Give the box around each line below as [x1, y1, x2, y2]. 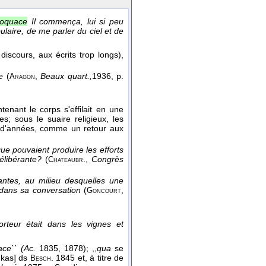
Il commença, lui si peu [31, 17, 123, 27]
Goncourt [87, 186, 122, 195]
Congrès [91, 154, 124, 164]
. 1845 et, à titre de [50, 253, 124, 263]
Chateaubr [48, 156, 84, 164]
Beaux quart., [40, 71, 92, 81]
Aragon [9, 72, 35, 81]
